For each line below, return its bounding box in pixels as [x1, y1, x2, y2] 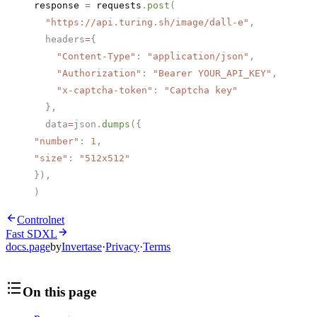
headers [34, 34, 85, 45]
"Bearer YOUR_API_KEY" [153, 68, 272, 79]
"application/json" [147, 51, 249, 62]
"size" [34, 153, 68, 164]
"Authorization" [34, 68, 142, 79]
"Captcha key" [164, 85, 238, 96]
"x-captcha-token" [34, 85, 153, 96]
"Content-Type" [34, 51, 136, 62]
